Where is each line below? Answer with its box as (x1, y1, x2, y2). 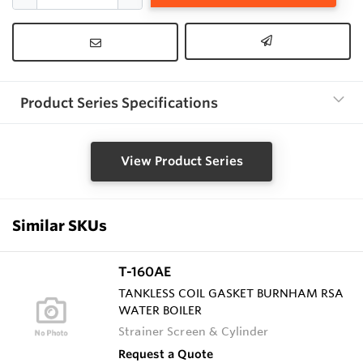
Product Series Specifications (20, 94, 218, 112)
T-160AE (118, 263, 171, 280)
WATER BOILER (118, 302, 202, 318)
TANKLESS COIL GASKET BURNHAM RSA (118, 285, 344, 301)
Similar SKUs (12, 216, 107, 234)
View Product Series (120, 153, 243, 169)
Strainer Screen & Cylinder (118, 323, 269, 339)
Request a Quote (118, 346, 213, 361)
